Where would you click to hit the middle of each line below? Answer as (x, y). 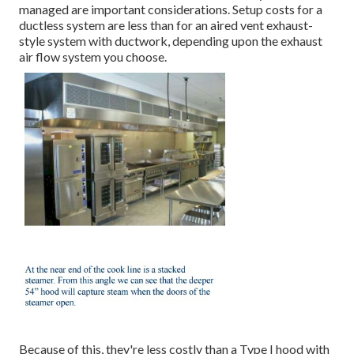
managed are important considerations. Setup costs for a (171, 9)
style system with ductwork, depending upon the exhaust (171, 41)
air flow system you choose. (93, 57)
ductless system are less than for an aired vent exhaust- (166, 25)
